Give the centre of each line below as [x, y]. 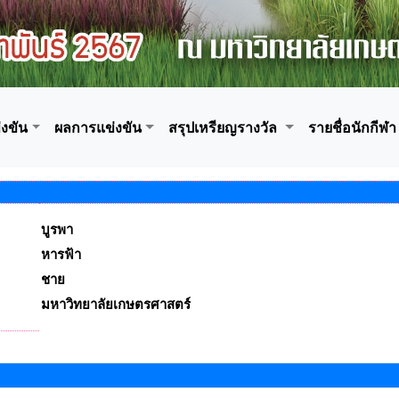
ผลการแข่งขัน [98, 127]
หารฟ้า [61, 255]
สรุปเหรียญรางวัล [222, 127]
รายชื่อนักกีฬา [352, 127]
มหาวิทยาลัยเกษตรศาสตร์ [115, 305]
